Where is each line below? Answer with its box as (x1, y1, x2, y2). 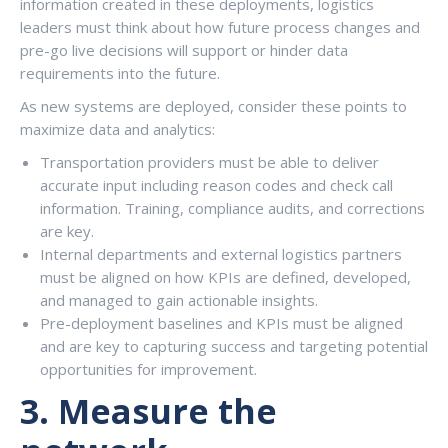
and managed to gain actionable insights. (40, 290, 318, 310)
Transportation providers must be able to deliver (40, 152, 379, 172)
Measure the (58, 388, 277, 434)
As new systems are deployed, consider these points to (20, 96, 407, 116)
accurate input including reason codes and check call (40, 175, 393, 195)
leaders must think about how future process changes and (20, 17, 420, 37)
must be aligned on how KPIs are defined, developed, (40, 267, 411, 287)
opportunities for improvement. (40, 359, 257, 379)
